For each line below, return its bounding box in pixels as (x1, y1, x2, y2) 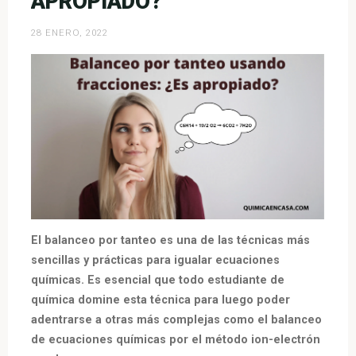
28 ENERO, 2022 (31, 27, 109, 39)
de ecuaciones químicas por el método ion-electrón (31, 332, 321, 346)
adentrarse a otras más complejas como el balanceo (31, 312, 323, 327)
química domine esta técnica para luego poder (31, 292, 291, 307)
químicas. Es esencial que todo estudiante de (31, 273, 285, 287)
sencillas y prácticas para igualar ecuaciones (31, 253, 281, 267)
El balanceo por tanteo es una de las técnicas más (31, 233, 311, 247)
